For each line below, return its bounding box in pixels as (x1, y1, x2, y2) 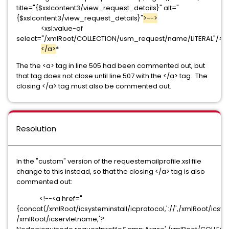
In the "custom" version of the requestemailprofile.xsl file (16, 156, 201, 166)
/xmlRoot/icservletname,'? (16, 214, 104, 224)
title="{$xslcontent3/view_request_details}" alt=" (16, 3, 179, 13)
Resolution (16, 123, 56, 134)
